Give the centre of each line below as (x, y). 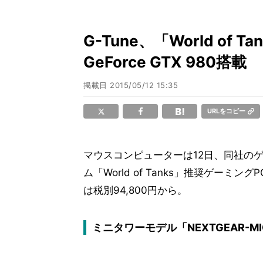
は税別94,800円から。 (135, 190)
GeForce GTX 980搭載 (165, 62)
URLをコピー (226, 111)
